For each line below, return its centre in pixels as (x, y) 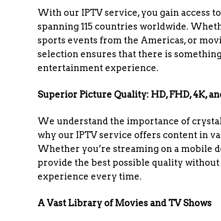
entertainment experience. (98, 68)
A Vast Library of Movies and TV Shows (125, 203)
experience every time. (90, 176)
